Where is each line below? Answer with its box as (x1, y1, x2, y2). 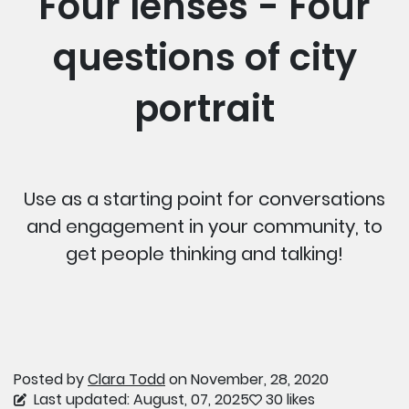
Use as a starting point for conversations (24, 185, 385, 212)
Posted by (14, 368, 88, 390)
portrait (134, 82, 275, 134)
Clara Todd (88, 368, 165, 390)
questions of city (52, 31, 357, 83)
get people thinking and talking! (66, 240, 343, 267)
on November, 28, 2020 (165, 368, 329, 390)
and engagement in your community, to (26, 213, 383, 239)
